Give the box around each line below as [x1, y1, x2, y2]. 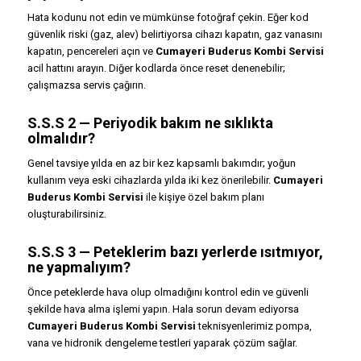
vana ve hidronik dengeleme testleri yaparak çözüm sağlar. [27, 336, 297, 349]
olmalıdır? [27, 129, 95, 147]
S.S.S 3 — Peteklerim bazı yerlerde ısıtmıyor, [27, 243, 323, 260]
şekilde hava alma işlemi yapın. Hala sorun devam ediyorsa [27, 302, 299, 315]
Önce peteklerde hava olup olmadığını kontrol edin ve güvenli [27, 285, 309, 298]
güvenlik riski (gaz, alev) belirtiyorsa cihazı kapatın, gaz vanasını [27, 27, 322, 40]
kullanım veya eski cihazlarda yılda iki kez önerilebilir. [27, 173, 273, 186]
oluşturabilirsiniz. [27, 207, 106, 220]
